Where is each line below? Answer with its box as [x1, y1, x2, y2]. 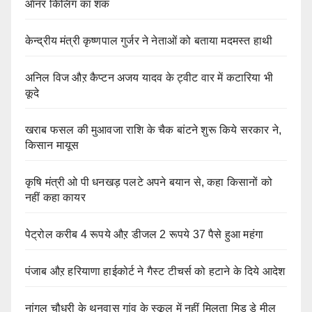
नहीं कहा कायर [25, 192, 86, 204]
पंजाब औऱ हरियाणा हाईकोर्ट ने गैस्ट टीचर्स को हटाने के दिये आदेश [25, 265, 286, 278]
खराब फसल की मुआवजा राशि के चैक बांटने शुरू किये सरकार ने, [25, 124, 281, 136]
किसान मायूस [25, 139, 79, 152]
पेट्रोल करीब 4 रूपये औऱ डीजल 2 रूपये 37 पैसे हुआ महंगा [25, 228, 263, 241]
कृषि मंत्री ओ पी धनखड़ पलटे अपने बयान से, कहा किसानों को [25, 176, 272, 189]
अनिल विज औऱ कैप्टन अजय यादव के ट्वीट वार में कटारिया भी [25, 72, 274, 84]
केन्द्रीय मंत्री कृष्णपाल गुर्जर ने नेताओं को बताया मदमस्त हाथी [25, 35, 272, 47]
